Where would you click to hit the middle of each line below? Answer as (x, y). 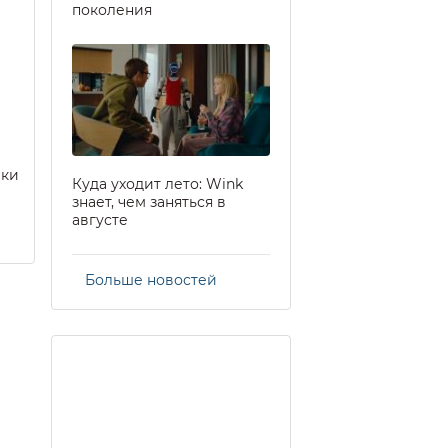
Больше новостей (151, 279)
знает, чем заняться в (149, 201)
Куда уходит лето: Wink (157, 183)
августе (100, 219)
